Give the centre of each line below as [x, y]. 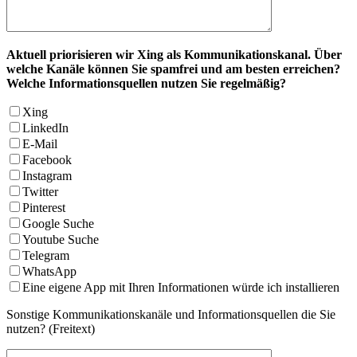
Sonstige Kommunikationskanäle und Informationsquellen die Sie [171, 315]
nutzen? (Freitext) [51, 329]
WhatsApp [49, 272]
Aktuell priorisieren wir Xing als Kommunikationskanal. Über [174, 55]
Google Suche [58, 224]
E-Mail [40, 144]
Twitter [40, 192]
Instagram [47, 176]
